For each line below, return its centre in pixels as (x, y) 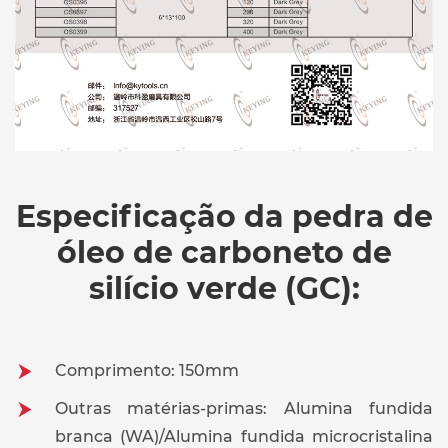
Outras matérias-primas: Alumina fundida (244, 409)
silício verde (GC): (224, 289)
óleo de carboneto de (224, 253)
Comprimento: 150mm (147, 371)
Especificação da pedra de (224, 217)
